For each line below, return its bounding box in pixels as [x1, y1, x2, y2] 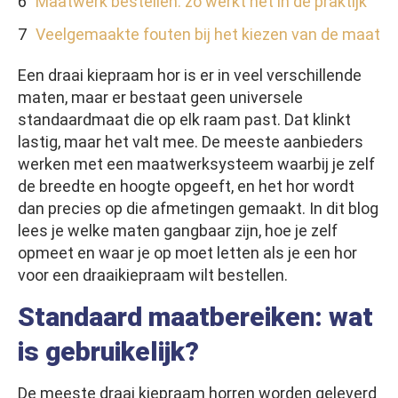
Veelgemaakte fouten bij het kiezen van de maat [36, 25, 380, 44]
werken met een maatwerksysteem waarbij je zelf [18, 155, 375, 174]
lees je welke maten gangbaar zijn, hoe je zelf [18, 221, 338, 241]
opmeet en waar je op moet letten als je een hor [18, 243, 357, 263]
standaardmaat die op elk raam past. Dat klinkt [18, 110, 351, 130]
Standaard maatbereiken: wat [18, 301, 373, 333]
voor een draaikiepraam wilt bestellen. [18, 266, 288, 285]
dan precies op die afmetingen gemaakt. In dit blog [18, 199, 378, 219]
